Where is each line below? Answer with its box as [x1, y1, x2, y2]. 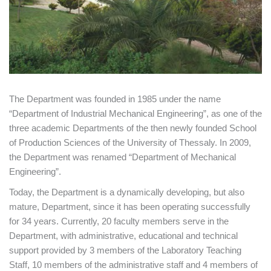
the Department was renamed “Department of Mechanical [9, 152, 236, 162]
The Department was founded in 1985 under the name [9, 94, 221, 104]
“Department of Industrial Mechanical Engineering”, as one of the [9, 108, 262, 119]
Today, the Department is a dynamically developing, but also [9, 187, 244, 197]
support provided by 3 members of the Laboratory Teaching [9, 245, 241, 255]
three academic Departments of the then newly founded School [9, 123, 256, 133]
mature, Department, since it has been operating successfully [9, 201, 250, 212]
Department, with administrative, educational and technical [9, 230, 238, 241]
